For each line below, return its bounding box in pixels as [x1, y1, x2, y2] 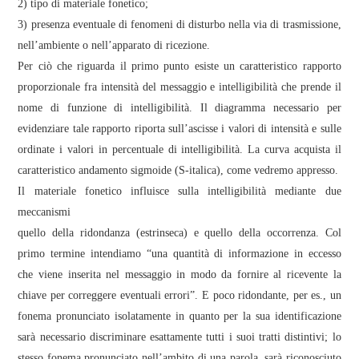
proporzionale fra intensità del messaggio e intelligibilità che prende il [18, 80, 341, 93]
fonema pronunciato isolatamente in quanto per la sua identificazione [18, 309, 341, 322]
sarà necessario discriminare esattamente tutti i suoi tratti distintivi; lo [18, 330, 341, 343]
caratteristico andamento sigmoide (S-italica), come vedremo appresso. [18, 163, 339, 176]
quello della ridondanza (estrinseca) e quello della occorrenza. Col [18, 226, 341, 239]
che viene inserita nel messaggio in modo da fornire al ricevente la [18, 268, 341, 280]
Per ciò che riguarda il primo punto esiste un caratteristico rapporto [18, 59, 341, 72]
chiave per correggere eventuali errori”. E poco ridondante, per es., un [18, 288, 341, 301]
